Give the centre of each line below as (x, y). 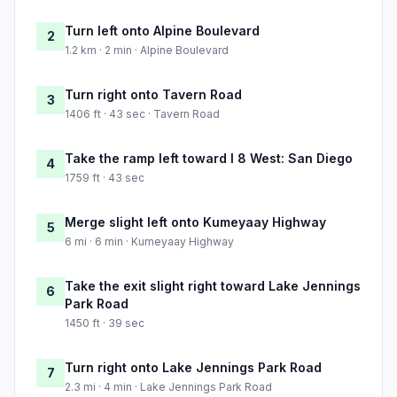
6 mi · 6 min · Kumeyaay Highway (149, 242)
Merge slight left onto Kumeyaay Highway (195, 222)
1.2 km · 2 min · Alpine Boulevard (147, 51)
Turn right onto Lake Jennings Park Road (193, 368)
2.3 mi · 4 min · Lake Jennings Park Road (168, 387)
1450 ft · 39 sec (105, 323)
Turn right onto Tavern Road (153, 95)
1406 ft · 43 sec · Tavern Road (142, 114)
